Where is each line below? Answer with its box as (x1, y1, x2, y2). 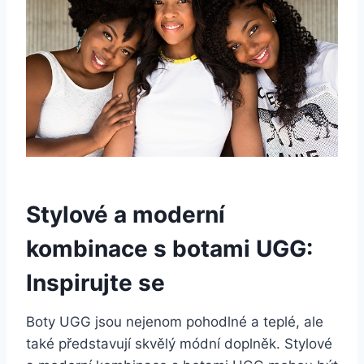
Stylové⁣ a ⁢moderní (26, 200, 225, 228)
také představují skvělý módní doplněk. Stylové (26, 335, 332, 352)
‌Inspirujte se (26, 268, 165, 297)
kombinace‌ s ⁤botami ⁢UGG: (26, 234, 313, 262)
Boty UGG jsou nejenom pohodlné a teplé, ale (26, 313, 323, 330)
